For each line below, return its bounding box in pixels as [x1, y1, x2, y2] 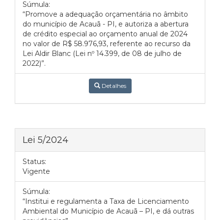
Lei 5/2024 [23, 134, 68, 145]
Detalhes [100, 82, 126, 89]
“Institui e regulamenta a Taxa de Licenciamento [23, 197, 189, 206]
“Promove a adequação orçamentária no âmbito [23, 10, 188, 19]
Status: [23, 157, 46, 166]
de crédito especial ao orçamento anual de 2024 [23, 29, 188, 38]
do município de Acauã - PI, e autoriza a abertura [23, 20, 189, 28]
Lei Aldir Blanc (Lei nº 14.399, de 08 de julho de [23, 49, 182, 58]
